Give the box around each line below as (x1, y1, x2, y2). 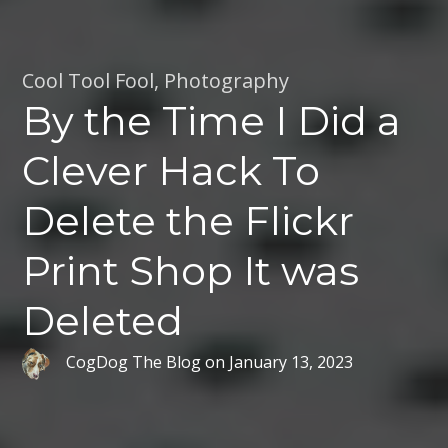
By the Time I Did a (22, 96, 402, 146)
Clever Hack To (22, 146, 321, 196)
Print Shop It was (22, 246, 360, 296)
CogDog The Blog (66, 350, 202, 373)
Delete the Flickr (22, 196, 355, 246)
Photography (164, 67, 290, 95)
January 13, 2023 (229, 350, 354, 373)
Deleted (22, 296, 184, 346)
